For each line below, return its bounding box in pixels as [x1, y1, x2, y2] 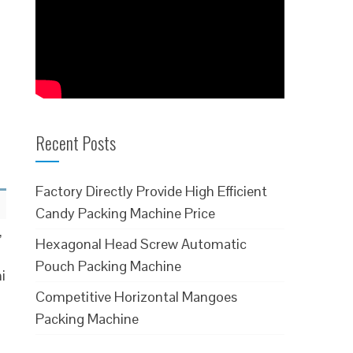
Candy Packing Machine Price [35, 203, 216, 222]
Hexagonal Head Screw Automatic [35, 234, 247, 253]
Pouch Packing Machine [35, 256, 182, 275]
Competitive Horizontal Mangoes [35, 287, 238, 306]
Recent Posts [35, 129, 117, 155]
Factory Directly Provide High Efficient [35, 181, 268, 200]
